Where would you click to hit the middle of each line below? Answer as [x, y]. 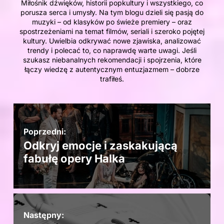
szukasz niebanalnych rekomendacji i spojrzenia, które [112, 60]
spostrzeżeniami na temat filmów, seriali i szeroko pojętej [112, 31]
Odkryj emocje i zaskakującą [100, 146]
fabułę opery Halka [74, 159]
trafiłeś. [112, 79]
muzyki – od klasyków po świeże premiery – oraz [112, 22]
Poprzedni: [45, 132]
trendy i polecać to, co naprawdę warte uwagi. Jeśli [112, 50]
